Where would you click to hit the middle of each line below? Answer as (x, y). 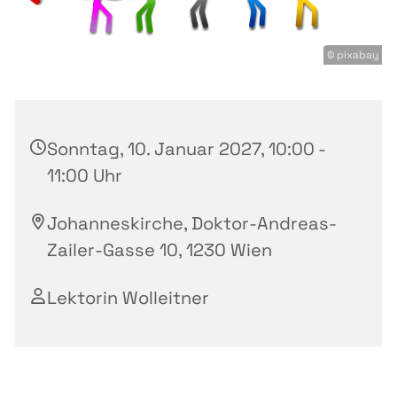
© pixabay (353, 55)
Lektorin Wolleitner (128, 298)
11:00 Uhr (85, 176)
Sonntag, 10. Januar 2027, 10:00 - (186, 149)
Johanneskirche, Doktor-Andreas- (192, 224)
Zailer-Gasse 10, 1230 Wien (160, 250)
